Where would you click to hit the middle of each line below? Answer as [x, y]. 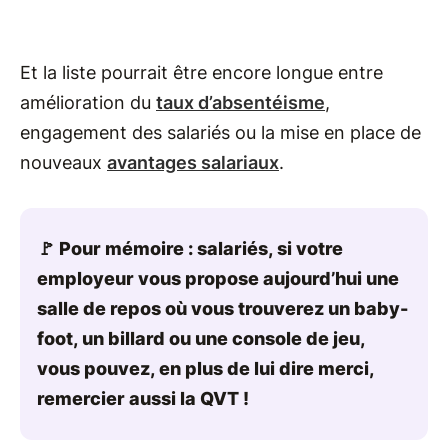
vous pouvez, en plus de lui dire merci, [205, 368]
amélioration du [88, 102]
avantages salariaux [193, 162]
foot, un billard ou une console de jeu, [201, 338]
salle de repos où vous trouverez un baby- [222, 308]
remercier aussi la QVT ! [145, 398]
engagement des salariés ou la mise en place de [220, 132]
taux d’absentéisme [240, 102]
